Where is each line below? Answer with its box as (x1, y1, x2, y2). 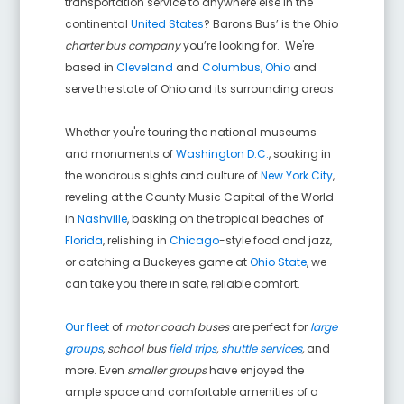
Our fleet (65, 318, 110, 335)
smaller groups (127, 362, 207, 378)
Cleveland (116, 59, 174, 75)
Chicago (170, 232, 220, 248)
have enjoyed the (207, 362, 305, 378)
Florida (65, 232, 104, 248)
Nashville (78, 210, 128, 226)
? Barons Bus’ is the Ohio (204, 15, 339, 32)
